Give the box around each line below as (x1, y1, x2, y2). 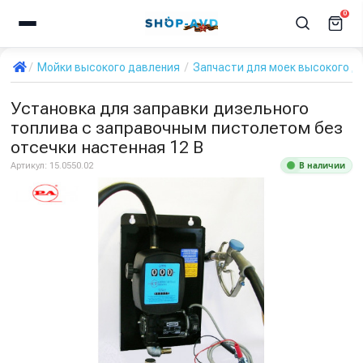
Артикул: (11, 160, 49, 171)
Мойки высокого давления (37, 61, 180, 74)
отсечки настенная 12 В (11, 137, 203, 157)
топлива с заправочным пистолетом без (11, 117, 343, 138)
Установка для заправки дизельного (11, 98, 309, 118)
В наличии (299, 160, 345, 171)
